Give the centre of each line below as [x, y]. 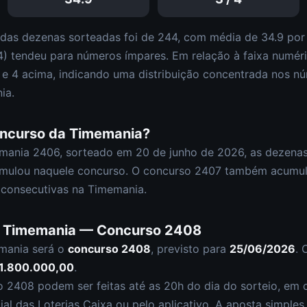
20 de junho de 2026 [190, 152]
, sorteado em [98, 152]
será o [48, 249]
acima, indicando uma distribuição [111, 74]
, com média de [219, 37]
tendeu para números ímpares [88, 56]
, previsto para [190, 249]
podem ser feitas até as [99, 286]
